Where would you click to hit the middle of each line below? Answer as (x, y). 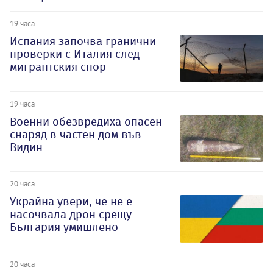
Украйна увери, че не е (71, 202)
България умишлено (64, 227)
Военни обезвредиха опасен (86, 121)
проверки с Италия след (75, 54)
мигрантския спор (58, 66)
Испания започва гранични (83, 41)
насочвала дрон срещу (71, 214)
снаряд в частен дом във (76, 134)
